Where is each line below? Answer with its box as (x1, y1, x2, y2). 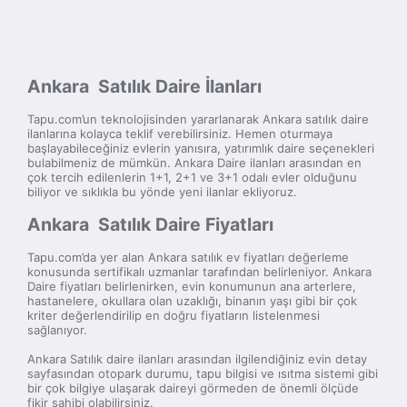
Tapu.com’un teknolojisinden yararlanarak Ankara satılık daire (27, 112, 369, 127)
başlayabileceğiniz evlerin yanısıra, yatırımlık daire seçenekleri (27, 141, 374, 156)
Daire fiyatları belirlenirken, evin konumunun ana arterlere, (27, 279, 356, 294)
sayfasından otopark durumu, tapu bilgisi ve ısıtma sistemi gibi (27, 366, 378, 382)
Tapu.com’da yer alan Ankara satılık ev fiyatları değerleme (27, 250, 349, 265)
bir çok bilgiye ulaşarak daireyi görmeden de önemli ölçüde (27, 381, 359, 396)
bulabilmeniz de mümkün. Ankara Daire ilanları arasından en (27, 155, 362, 171)
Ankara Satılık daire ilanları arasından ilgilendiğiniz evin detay (27, 352, 367, 367)
